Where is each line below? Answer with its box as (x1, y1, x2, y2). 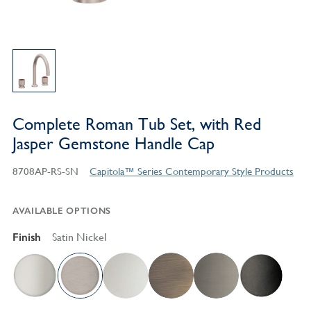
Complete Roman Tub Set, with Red (12, 115, 261, 135)
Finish (12, 230, 41, 244)
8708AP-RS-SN (12, 165, 78, 178)
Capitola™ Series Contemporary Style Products (89, 165, 294, 178)
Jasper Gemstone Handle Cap (12, 134, 215, 154)
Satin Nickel (51, 230, 107, 244)
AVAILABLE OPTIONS (12, 205, 111, 217)
